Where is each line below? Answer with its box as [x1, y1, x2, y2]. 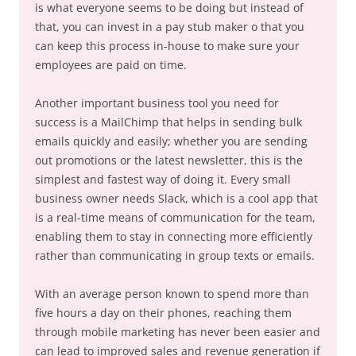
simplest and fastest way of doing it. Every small [35, 172, 291, 188]
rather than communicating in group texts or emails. [35, 248, 315, 264]
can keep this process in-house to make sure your [35, 38, 300, 54]
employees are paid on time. [35, 57, 187, 73]
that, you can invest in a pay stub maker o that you [35, 19, 304, 35]
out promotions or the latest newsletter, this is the [35, 153, 303, 168]
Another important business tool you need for [35, 95, 279, 111]
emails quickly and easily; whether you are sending [35, 133, 308, 149]
